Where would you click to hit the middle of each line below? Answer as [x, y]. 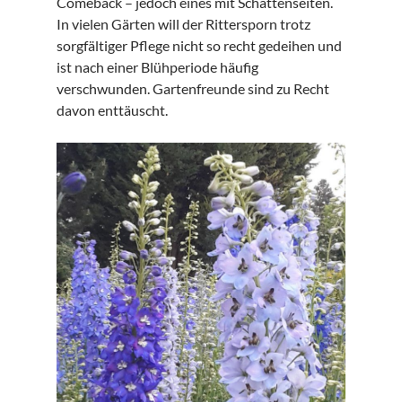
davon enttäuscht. [112, 110]
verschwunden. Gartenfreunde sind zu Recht [192, 89]
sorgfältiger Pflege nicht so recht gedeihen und [199, 46]
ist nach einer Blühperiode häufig [157, 67]
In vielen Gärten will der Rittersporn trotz [183, 24]
